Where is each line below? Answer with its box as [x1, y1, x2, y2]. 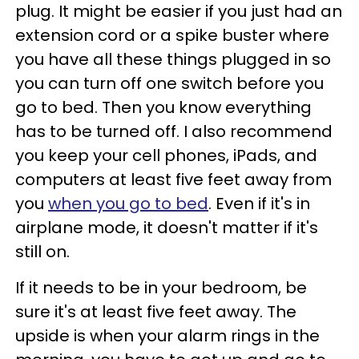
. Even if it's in [208, 192, 310, 216]
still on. [15, 240, 70, 264]
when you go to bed [48, 192, 208, 216]
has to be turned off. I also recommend [15, 120, 333, 143]
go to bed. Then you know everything [15, 96, 312, 119]
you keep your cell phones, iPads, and [15, 144, 317, 167]
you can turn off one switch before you [15, 72, 324, 95]
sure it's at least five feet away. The [15, 301, 296, 324]
